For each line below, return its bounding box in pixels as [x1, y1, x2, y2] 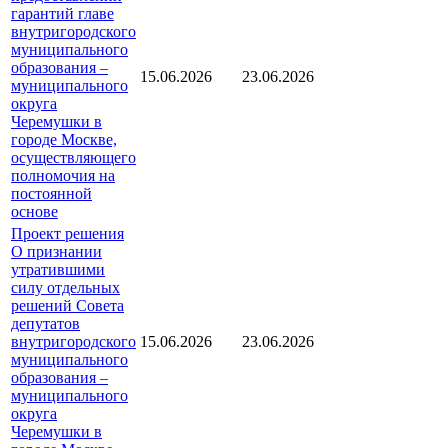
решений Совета [11, 296, 124, 314]
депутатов [11, 314, 80, 332]
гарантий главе [11, 4, 114, 22]
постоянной [11, 184, 92, 202]
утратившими [11, 260, 105, 278]
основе [11, 202, 58, 220]
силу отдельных [11, 278, 120, 296]
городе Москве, [11, 130, 117, 148]
